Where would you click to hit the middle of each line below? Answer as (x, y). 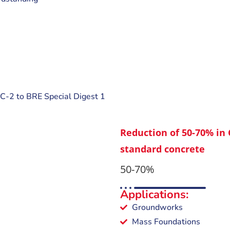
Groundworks (157, 208)
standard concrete (162, 149)
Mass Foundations (166, 222)
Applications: (154, 195)
